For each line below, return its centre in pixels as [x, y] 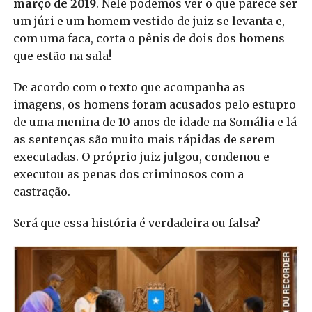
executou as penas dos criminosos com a [128, 174]
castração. [41, 192]
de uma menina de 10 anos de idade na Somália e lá [155, 122]
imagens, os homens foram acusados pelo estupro [154, 105]
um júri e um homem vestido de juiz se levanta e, [149, 21]
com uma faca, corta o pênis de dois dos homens [149, 39]
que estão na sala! [62, 56]
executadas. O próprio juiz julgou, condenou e [141, 157]
